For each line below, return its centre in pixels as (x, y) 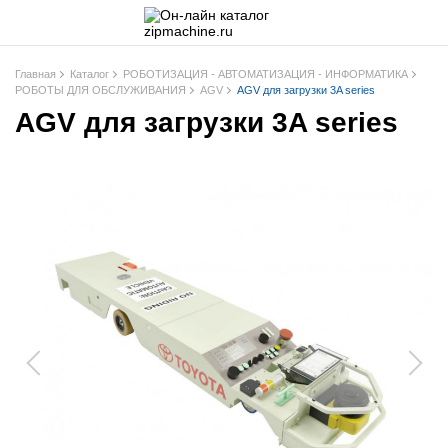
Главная (35, 74)
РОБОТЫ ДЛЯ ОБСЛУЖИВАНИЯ (100, 90)
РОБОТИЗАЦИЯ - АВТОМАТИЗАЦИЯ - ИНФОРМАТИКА (265, 74)
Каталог (89, 74)
